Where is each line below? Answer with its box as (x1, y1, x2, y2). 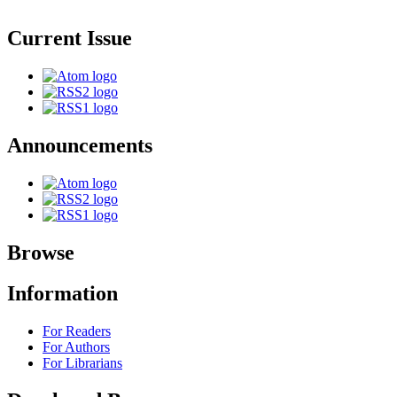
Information (7, 282, 118, 306)
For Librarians (43, 355, 122, 371)
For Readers (43, 323, 111, 339)
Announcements (7, 133, 152, 157)
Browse (7, 240, 74, 264)
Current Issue (7, 26, 132, 50)
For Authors (43, 339, 110, 355)
